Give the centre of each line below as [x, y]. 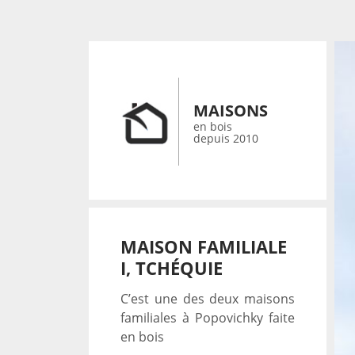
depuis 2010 [226, 138]
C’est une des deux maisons [208, 299]
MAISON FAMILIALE [204, 246]
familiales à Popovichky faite [208, 318]
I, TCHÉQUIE [172, 268]
